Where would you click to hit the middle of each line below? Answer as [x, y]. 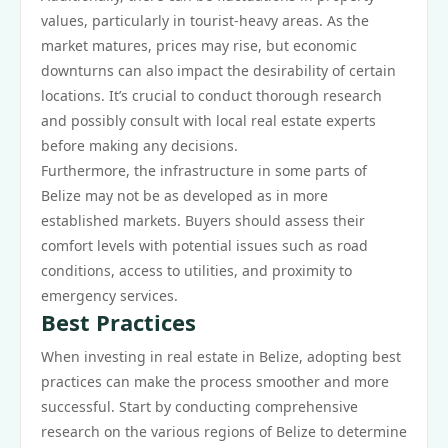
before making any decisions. [139, 145]
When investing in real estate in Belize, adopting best [221, 356]
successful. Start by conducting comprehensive [199, 406]
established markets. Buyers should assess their [203, 220]
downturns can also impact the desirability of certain [218, 70]
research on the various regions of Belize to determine [224, 431]
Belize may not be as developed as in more [184, 195]
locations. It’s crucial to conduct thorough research [211, 95]
